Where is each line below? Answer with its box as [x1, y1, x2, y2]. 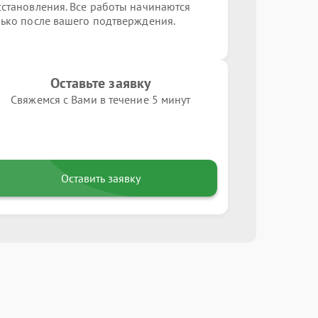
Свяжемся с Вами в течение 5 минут [11, 92, 191, 106]
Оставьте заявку [50, 74, 152, 92]
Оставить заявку [60, 171, 141, 185]
